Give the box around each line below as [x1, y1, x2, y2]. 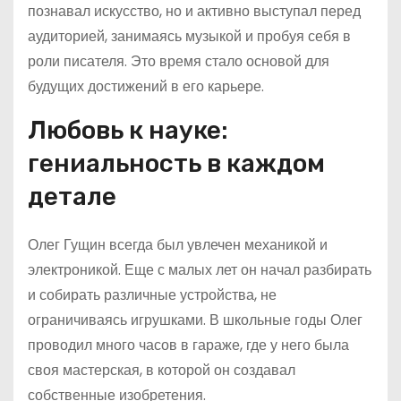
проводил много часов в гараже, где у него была [28, 335, 349, 355]
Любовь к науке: [28, 115, 228, 145]
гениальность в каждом [28, 149, 325, 178]
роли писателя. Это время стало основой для [28, 51, 329, 72]
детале [28, 182, 116, 211]
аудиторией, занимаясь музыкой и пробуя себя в [28, 26, 351, 47]
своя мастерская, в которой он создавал [28, 360, 295, 380]
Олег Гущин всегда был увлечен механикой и [28, 235, 328, 255]
